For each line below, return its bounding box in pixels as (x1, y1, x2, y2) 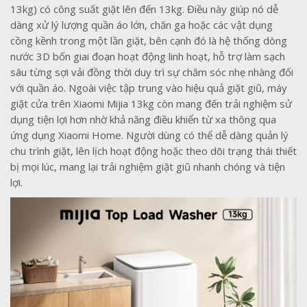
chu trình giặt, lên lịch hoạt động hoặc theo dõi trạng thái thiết (10, 143, 297, 158)
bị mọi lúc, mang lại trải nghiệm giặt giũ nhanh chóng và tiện (10, 159, 285, 173)
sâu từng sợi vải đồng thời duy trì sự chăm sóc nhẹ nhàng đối (10, 64, 293, 79)
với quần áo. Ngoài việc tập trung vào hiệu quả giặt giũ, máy (10, 80, 287, 95)
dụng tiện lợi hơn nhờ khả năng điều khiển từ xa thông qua (10, 112, 276, 126)
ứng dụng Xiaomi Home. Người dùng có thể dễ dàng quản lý (10, 127, 288, 142)
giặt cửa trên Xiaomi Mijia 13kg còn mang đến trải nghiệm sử (10, 96, 292, 110)
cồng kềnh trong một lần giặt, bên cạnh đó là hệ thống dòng (10, 33, 287, 47)
